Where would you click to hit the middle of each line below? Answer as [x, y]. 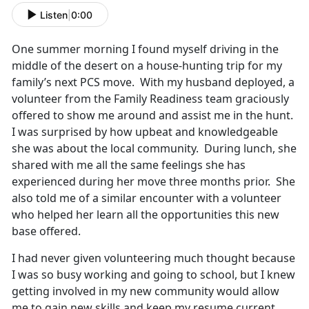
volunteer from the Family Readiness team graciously [150, 99]
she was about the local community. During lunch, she [154, 149]
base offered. [48, 231]
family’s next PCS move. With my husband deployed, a [153, 82]
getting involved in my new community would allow [146, 291]
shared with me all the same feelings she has [129, 165]
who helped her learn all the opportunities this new [146, 215]
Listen [54, 14]
